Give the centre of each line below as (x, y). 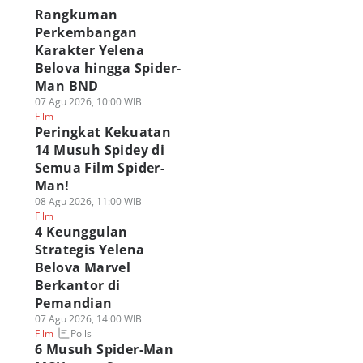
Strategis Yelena (90, 250)
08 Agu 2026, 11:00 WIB (88, 201)
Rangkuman (76, 15)
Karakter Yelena (89, 50)
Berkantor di (77, 285)
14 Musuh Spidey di (100, 150)
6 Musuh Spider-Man (104, 349)
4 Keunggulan (81, 232)
